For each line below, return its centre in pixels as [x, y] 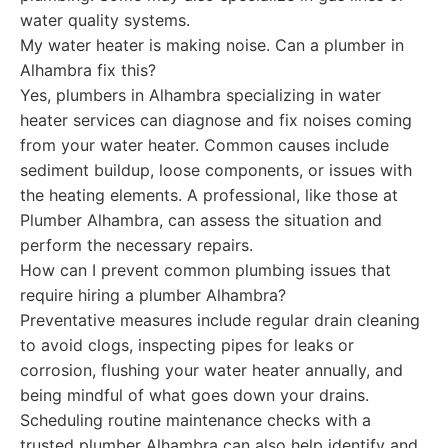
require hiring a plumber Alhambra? [153, 295]
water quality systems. [105, 20]
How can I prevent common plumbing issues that [205, 270]
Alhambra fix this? [88, 70]
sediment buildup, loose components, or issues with [216, 170]
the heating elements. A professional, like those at [209, 195]
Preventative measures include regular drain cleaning [220, 320]
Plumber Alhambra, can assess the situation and [201, 220]
